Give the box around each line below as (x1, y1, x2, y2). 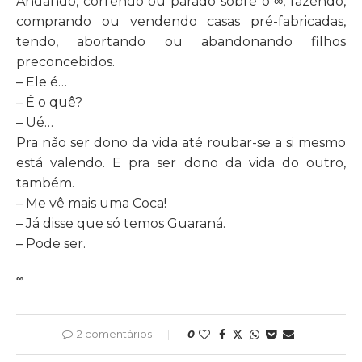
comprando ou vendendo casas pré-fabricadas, (16, 13, 346, 29)
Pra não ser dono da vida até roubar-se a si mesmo (16, 134, 346, 150)
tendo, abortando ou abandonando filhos (16, 33, 346, 49)
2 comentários (76, 326, 152, 340)
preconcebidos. (16, 53, 115, 69)
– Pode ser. (16, 235, 86, 251)
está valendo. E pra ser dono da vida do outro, (16, 154, 346, 170)
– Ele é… (16, 74, 67, 90)
